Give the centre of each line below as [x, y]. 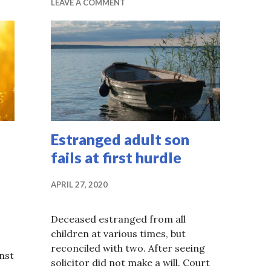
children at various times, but [118, 233]
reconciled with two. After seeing [128, 248]
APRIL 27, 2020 [79, 184]
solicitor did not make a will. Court [130, 262]
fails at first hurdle [116, 157]
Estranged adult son [120, 139]
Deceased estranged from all [118, 219]
